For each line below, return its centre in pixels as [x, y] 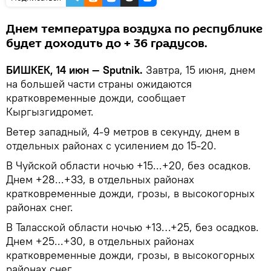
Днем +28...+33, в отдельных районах [100, 179]
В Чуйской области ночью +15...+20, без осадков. [129, 165]
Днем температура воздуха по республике [134, 29]
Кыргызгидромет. [50, 111]
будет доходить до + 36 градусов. [107, 43]
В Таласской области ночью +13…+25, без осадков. [132, 227]
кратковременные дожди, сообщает [96, 97]
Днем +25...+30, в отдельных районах [100, 241]
